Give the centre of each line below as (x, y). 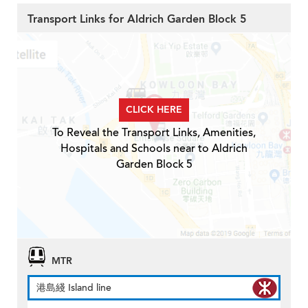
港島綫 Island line (74, 287)
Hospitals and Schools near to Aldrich (154, 148)
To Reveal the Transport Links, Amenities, (154, 132)
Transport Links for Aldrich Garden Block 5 (137, 19)
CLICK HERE (154, 109)
